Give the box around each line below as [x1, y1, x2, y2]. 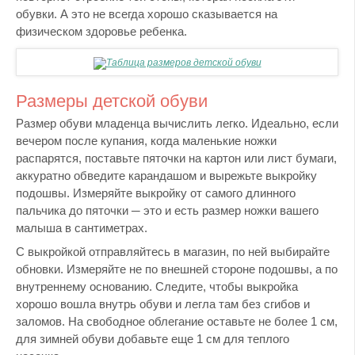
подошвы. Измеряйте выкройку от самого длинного [16, 186, 296, 200]
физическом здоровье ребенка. [16, 25, 187, 39]
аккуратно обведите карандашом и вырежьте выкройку [16, 169, 317, 183]
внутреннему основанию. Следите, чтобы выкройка [16, 279, 298, 293]
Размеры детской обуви [16, 91, 208, 112]
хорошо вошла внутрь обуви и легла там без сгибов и [16, 296, 310, 311]
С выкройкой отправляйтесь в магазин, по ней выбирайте [16, 244, 330, 258]
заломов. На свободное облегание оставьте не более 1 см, [16, 314, 338, 328]
